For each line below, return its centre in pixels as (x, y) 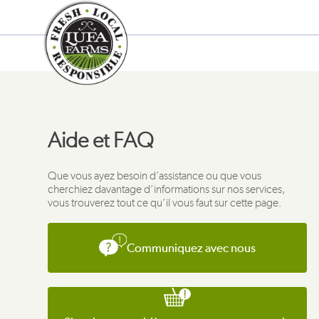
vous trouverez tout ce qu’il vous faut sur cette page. (165, 202)
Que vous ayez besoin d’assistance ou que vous (155, 175)
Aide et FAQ (101, 141)
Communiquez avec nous (192, 248)
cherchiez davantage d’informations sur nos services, (167, 189)
